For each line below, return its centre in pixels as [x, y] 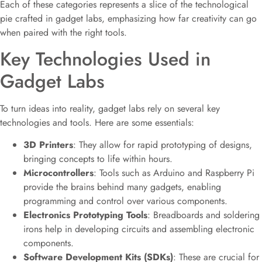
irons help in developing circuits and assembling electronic [139, 229]
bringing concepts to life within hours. [98, 159]
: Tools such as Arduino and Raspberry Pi [174, 173]
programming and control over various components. [125, 201]
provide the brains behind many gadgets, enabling [122, 187]
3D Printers [48, 145]
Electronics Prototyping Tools [85, 215]
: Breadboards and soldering [204, 215]
